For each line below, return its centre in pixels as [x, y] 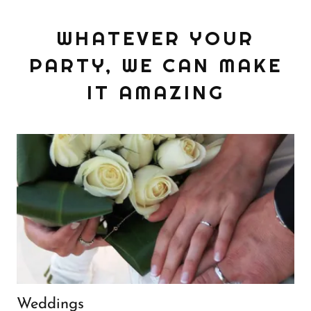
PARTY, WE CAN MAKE [155, 66]
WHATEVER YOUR [155, 39]
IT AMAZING [155, 93]
